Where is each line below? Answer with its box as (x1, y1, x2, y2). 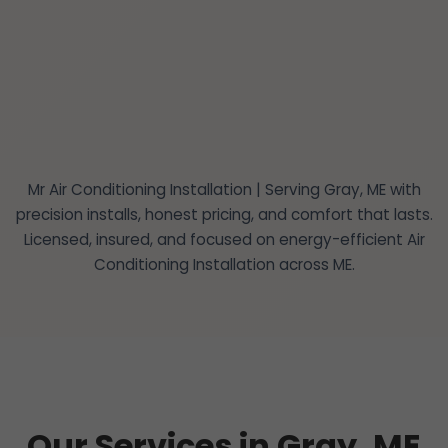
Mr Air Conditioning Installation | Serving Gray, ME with (27, 179, 421, 200)
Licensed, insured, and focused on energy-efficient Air (23, 229, 425, 250)
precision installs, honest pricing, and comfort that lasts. (15, 204, 433, 225)
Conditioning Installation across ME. (93, 254, 355, 275)
